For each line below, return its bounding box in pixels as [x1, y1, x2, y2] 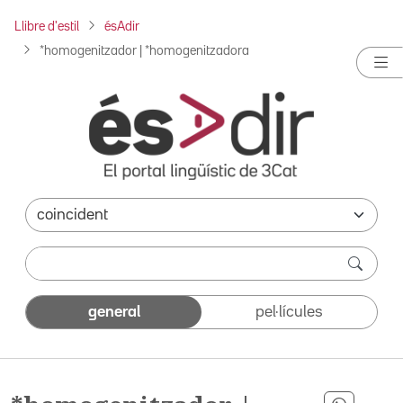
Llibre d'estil [14, 21, 79, 32]
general [87, 304, 140, 319]
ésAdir [104, 21, 139, 32]
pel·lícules [255, 304, 323, 319]
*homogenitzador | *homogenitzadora [40, 45, 249, 57]
